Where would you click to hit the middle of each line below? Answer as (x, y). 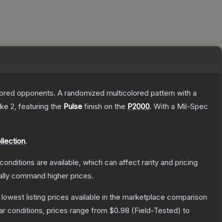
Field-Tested (156, 211)
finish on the (105, 107)
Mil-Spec (193, 107)
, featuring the (39, 107)
